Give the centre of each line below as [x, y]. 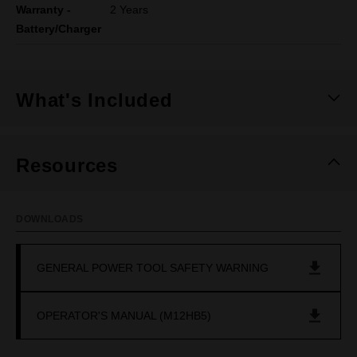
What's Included [94, 100]
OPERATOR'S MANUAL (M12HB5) [124, 315]
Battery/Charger [59, 29]
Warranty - [43, 10]
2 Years [129, 10]
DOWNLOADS [50, 219]
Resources [67, 165]
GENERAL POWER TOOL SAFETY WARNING [153, 267]
